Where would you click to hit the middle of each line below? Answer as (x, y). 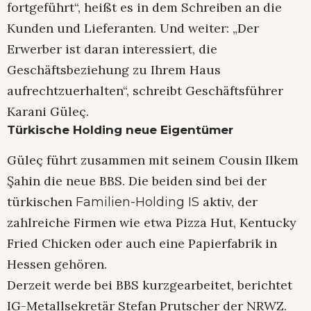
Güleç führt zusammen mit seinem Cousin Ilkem (153, 160)
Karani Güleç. (48, 111)
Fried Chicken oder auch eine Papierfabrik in (142, 243)
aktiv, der (228, 201)
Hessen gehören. (57, 264)
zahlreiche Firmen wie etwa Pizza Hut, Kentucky (152, 222)
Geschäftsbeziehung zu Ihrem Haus (114, 69)
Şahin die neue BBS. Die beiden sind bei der (137, 180)
